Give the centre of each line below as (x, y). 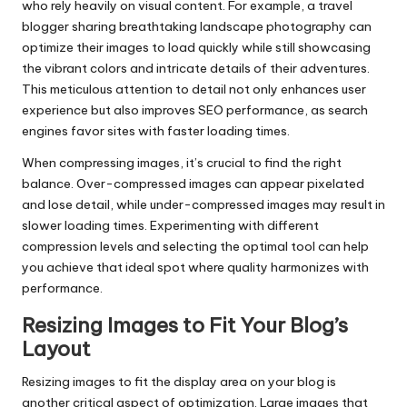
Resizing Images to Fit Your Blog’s (185, 326)
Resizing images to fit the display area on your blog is (179, 382)
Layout (56, 349)
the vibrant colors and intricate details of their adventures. (196, 69)
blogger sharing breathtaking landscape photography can (197, 27)
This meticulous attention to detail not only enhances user (194, 89)
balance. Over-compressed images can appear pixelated (193, 184)
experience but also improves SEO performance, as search (195, 110)
